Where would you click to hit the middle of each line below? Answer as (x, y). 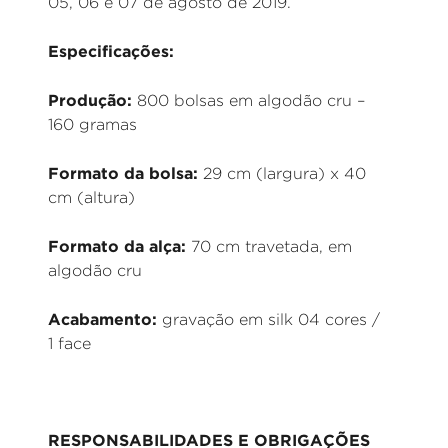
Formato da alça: (117, 246)
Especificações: (111, 51)
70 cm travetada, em (269, 246)
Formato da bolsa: (123, 173)
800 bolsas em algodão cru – (248, 100)
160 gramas (92, 124)
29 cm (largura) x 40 (282, 173)
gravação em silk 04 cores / (268, 319)
